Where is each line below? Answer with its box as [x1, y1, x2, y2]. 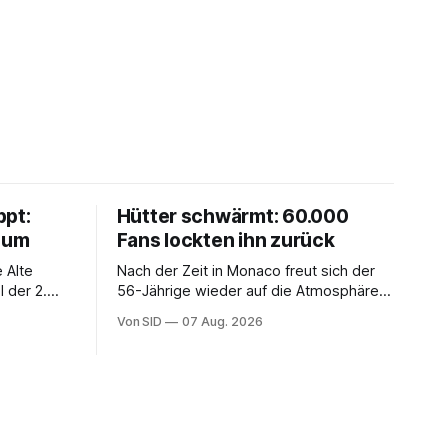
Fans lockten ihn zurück [116, 228, 335, 252]
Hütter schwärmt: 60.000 [116, 204, 349, 228]
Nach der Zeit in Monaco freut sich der [116, 261, 375, 280]
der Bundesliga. [116, 301, 222, 320]
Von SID [116, 313, 163, 329]
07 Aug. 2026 [182, 313, 263, 329]
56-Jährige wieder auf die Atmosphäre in [116, 281, 394, 300]
